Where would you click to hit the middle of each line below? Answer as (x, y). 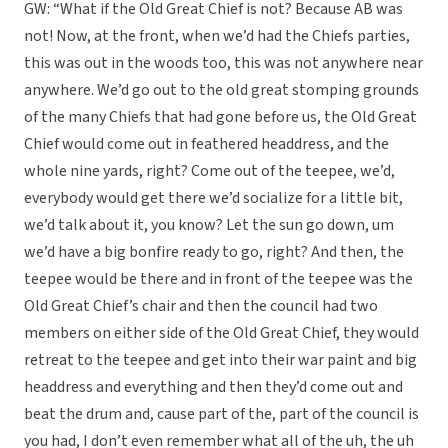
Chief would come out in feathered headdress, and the (206, 144)
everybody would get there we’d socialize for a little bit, (213, 198)
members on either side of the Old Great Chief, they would (221, 333)
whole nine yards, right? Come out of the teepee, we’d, (209, 171)
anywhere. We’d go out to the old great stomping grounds (221, 90)
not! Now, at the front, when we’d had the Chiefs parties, (217, 36)
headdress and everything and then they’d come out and (213, 387)
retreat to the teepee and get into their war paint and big (220, 360)
